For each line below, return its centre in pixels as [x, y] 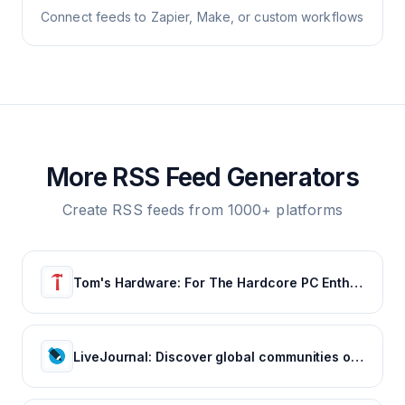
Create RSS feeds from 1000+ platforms [202, 210]
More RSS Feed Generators [202, 177]
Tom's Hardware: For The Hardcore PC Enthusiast [357, 282]
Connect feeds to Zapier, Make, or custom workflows [202, 17]
